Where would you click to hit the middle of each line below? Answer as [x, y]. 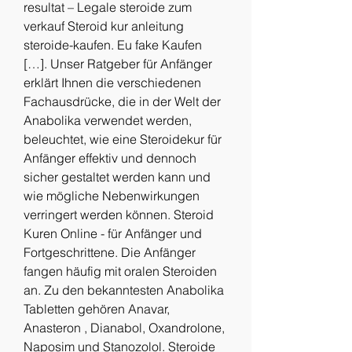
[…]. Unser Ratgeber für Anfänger [118, 63]
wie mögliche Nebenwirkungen [112, 195]
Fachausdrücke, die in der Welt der [122, 101]
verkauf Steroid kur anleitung [104, 26]
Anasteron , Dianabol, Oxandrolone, [124, 327]
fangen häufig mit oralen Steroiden [120, 271]
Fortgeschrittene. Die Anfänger [110, 252]
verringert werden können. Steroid [119, 214]
